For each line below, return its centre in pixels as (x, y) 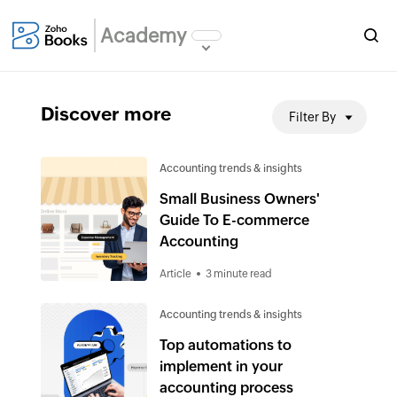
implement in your (221, 366)
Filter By (312, 117)
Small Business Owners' (240, 199)
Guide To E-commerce (234, 220)
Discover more (106, 114)
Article (175, 274)
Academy (144, 35)
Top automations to (226, 345)
